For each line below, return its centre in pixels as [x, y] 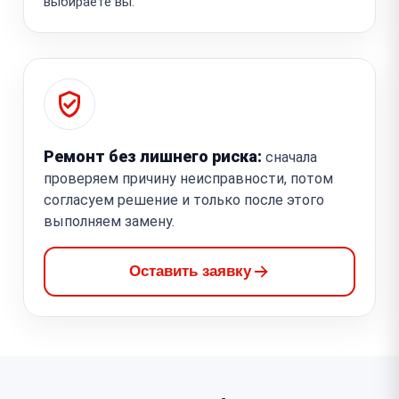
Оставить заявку [190, 271]
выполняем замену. [109, 221]
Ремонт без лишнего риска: [153, 156]
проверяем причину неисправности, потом [188, 178]
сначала [289, 157]
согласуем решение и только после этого [184, 199]
